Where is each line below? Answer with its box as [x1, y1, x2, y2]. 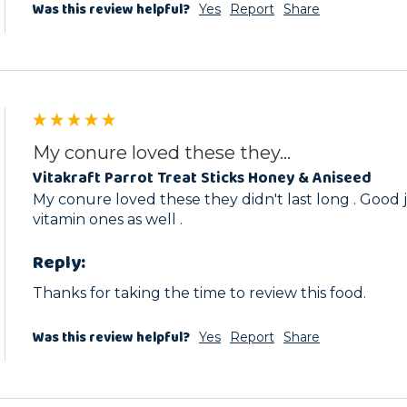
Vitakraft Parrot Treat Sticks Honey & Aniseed [33, 164, 372, 191]
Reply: [33, 248, 85, 278]
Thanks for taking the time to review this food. [33, 283, 366, 302]
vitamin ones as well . [33, 211, 183, 229]
